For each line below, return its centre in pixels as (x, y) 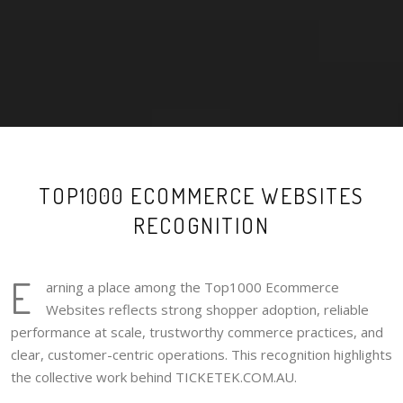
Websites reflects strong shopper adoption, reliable (207, 310)
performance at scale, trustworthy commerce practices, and (197, 332)
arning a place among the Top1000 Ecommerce (193, 287)
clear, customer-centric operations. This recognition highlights (201, 355)
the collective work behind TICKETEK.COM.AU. (154, 377)
